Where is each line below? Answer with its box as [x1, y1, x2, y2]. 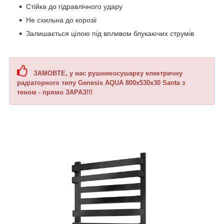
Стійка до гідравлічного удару [26, 2, 122, 10]
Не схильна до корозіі [26, 15, 96, 24]
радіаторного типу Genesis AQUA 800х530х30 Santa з [17, 78, 185, 86]
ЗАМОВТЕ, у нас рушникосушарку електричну [27, 69, 182, 77]
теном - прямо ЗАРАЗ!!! [17, 88, 92, 96]
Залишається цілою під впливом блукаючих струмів [26, 29, 194, 37]
